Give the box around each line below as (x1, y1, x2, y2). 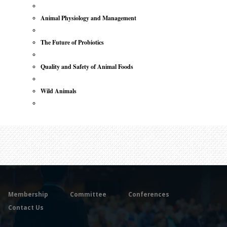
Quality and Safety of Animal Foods (41, 62, 133, 71)
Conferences (128, 190, 169, 198)
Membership (8, 190, 48, 198)
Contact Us (8, 203, 44, 211)
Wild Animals (41, 86, 77, 95)
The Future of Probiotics (41, 37, 104, 47)
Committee (70, 190, 106, 198)
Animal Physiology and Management (41, 13, 136, 22)
